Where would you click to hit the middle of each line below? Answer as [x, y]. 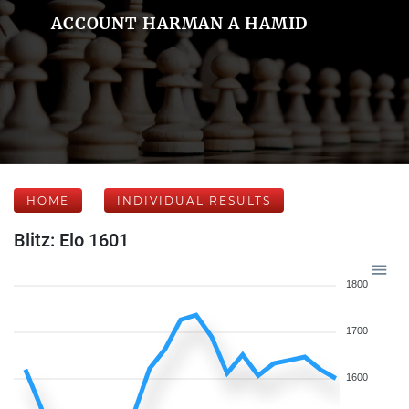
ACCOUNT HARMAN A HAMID [179, 23]
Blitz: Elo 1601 [71, 240]
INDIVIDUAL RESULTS [194, 200]
